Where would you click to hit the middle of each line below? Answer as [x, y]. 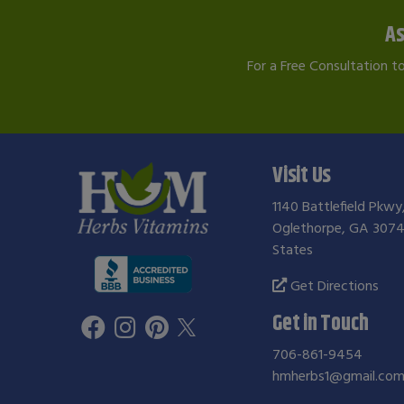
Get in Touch [321, 323]
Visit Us [302, 175]
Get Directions [333, 285]
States [293, 249]
